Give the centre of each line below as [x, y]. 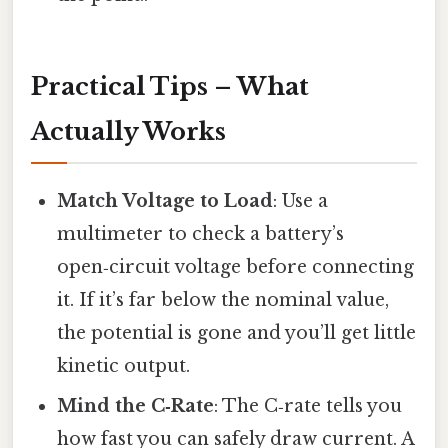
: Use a [301, 201]
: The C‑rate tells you [308, 406]
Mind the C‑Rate [136, 406]
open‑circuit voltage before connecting [236, 267]
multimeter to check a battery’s [201, 234]
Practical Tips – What [170, 87]
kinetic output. [124, 366]
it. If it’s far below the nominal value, [223, 300]
